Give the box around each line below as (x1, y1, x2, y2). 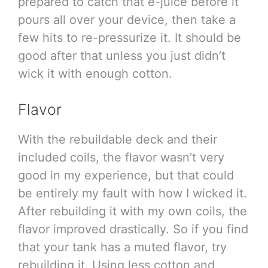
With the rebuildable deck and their (18, 132, 217, 147)
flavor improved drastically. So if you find (18, 221, 248, 236)
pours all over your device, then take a (18, 12, 236, 27)
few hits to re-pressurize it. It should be (18, 30, 241, 45)
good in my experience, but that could (18, 167, 234, 182)
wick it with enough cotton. (18, 66, 172, 81)
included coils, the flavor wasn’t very (18, 150, 224, 165)
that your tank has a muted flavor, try (18, 239, 227, 254)
